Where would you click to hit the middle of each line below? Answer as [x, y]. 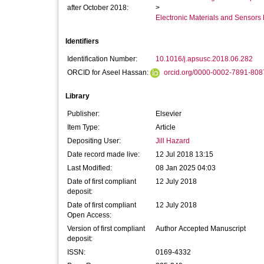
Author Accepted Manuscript [201, 229]
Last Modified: [90, 168]
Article [166, 127]
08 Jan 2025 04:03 [186, 168]
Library [77, 96]
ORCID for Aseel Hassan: [109, 72]
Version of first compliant [106, 229]
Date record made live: [103, 154]
